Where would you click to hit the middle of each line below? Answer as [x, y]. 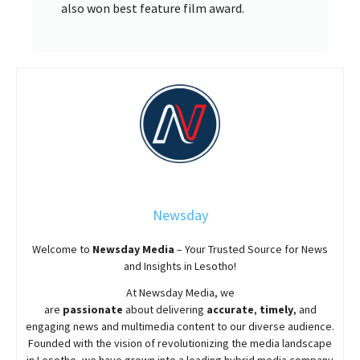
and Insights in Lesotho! [180, 266]
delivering [180, 309]
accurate [230, 309]
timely [276, 309]
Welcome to [62, 249]
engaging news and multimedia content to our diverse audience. [180, 326]
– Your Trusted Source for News [251, 249]
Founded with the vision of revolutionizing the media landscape [180, 343]
